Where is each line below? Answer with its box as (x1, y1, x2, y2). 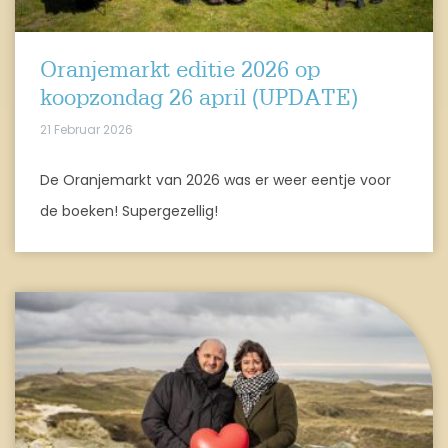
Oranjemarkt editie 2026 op (40, 60, 320, 81)
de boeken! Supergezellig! (40, 200, 218, 221)
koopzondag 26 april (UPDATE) (40, 88, 358, 109)
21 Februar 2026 (40, 120, 133, 138)
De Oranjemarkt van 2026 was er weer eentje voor (40, 169, 391, 190)
